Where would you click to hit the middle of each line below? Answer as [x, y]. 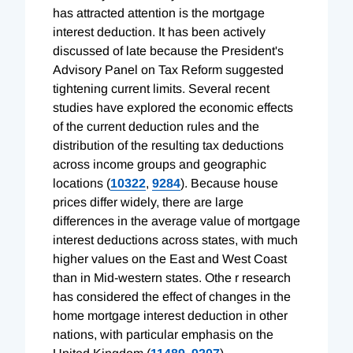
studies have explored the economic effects [173, 107]
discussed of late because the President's [168, 50]
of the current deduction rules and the [156, 126]
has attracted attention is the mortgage [159, 13]
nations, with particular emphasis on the [163, 334]
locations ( [82, 183]
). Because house [229, 183]
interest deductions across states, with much [175, 240]
